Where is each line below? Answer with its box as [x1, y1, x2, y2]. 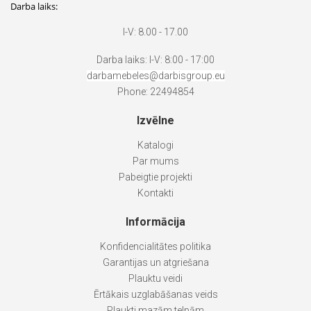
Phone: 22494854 [117, 86, 194, 98]
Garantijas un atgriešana [102, 257, 209, 269]
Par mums [132, 155, 179, 167]
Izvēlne [137, 114, 174, 128]
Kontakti [137, 187, 174, 199]
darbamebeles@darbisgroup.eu [86, 70, 225, 82]
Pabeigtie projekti [119, 171, 192, 183]
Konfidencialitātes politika [100, 241, 211, 253]
